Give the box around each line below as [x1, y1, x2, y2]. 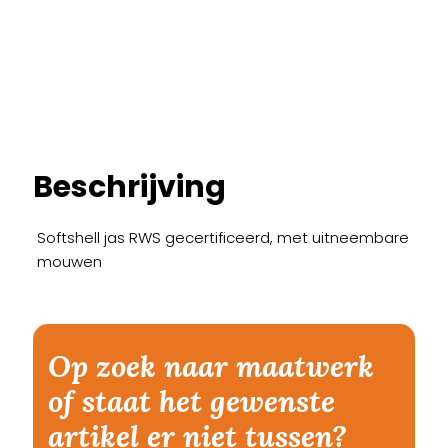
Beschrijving [33, 166, 226, 208]
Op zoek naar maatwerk [48, 347, 374, 385]
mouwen [36, 251, 102, 272]
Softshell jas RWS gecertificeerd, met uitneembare [36, 227, 409, 248]
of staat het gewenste [48, 382, 335, 420]
